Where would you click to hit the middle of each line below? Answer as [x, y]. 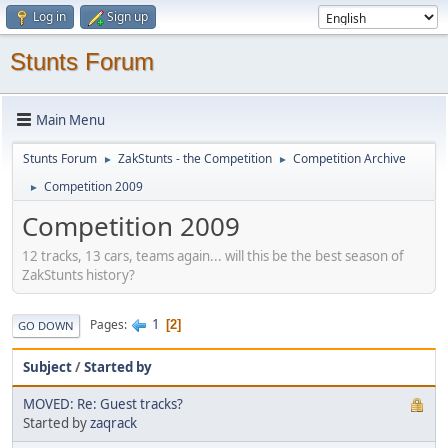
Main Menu [70, 119]
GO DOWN [46, 325]
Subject [47, 366]
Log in [49, 16]
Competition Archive [349, 158]
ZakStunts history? [78, 274]
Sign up [127, 16]
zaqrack [113, 422]
